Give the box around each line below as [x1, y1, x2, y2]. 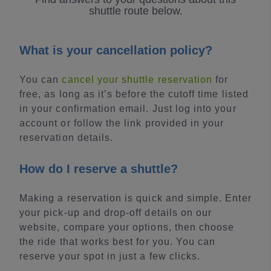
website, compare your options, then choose [19, 222, 235, 233]
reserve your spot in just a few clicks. [19, 251, 201, 262]
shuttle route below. [88, 5, 183, 18]
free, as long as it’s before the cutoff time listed [19, 89, 249, 100]
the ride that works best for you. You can [19, 237, 216, 247]
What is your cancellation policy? [19, 44, 212, 57]
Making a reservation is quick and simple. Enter [19, 193, 252, 204]
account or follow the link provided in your [19, 118, 224, 129]
